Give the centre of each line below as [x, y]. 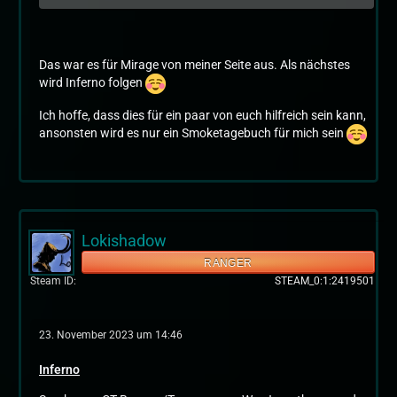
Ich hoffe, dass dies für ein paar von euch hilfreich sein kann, [202, 115]
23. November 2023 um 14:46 [111, 335]
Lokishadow [124, 241]
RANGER [228, 263]
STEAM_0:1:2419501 [325, 281]
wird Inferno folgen [92, 83]
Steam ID [52, 281]
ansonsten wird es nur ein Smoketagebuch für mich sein [193, 133]
